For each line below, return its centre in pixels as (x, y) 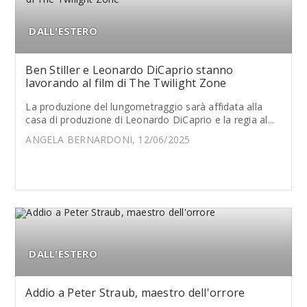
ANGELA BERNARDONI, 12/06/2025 (108, 139)
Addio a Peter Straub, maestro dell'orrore (135, 292)
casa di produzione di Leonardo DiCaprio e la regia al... (150, 119)
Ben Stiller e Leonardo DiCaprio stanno (130, 70)
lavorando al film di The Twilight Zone (126, 83)
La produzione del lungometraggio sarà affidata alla (144, 106)
